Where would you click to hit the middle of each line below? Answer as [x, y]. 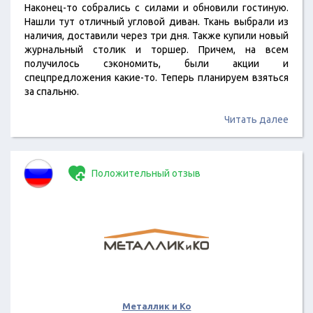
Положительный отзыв [145, 173]
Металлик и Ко [156, 306]
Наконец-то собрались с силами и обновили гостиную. [156, 8]
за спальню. [52, 92]
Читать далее [256, 119]
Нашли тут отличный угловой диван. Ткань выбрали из [156, 22]
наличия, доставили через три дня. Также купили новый [156, 36]
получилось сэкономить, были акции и [156, 64]
